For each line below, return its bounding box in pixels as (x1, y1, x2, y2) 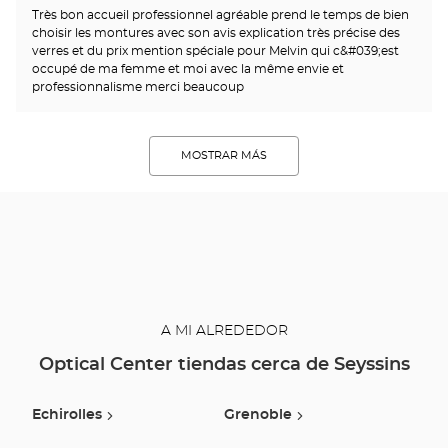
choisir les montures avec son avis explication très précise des (32, 26, 400, 39)
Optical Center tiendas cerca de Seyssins (38, 355, 410, 374)
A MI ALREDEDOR (160, 323, 288, 338)
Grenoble (224, 407, 292, 422)
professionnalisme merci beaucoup (32, 80, 244, 93)
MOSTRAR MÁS (181, 150, 267, 162)
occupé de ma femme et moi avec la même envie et (32, 62, 344, 75)
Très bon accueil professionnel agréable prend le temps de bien (32, 8, 409, 21)
